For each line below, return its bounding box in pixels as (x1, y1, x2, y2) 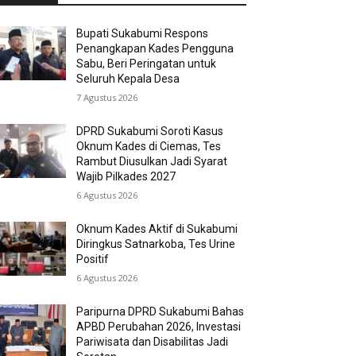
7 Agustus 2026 (76, 91, 138, 104)
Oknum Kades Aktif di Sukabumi (76, 222, 238, 236)
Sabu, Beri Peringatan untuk (76, 57, 217, 71)
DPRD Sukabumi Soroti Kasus (76, 125, 224, 138)
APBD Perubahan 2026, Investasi (76, 320, 242, 334)
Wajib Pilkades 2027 (76, 170, 176, 184)
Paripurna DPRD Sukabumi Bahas (76, 305, 245, 319)
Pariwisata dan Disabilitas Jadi (76, 335, 229, 349)
